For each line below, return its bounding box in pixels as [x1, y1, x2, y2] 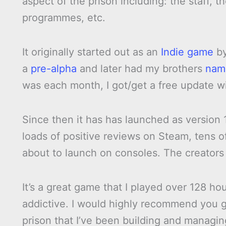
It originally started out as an [22, 46, 161, 59]
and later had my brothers [77, 63, 205, 75]
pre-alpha [31, 63, 77, 75]
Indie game [161, 46, 213, 59]
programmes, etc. [22, 12, 105, 24]
